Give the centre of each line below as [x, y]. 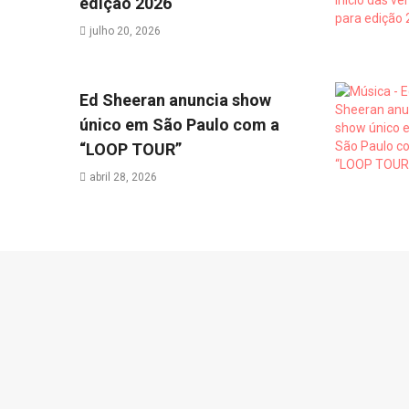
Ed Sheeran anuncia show [175, 100]
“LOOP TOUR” [131, 150]
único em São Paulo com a [179, 125]
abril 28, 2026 [123, 178]
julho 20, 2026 [125, 31]
